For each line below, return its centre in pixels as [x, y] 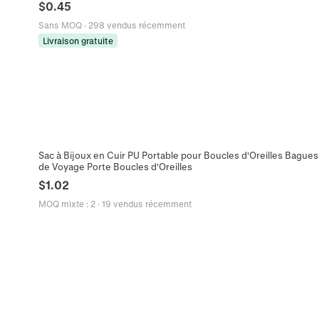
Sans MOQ [60, 25]
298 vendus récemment [136, 25]
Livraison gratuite [78, 40]
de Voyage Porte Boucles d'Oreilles [115, 167]
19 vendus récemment [146, 204]
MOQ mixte [61, 204]
